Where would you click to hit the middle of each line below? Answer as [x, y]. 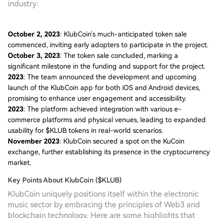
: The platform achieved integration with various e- [102, 109]
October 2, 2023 [34, 34]
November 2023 [34, 141]
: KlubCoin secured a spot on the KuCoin [122, 141]
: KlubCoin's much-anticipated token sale [123, 34]
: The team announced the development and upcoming [110, 77]
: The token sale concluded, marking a [119, 55]
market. [19, 163]
